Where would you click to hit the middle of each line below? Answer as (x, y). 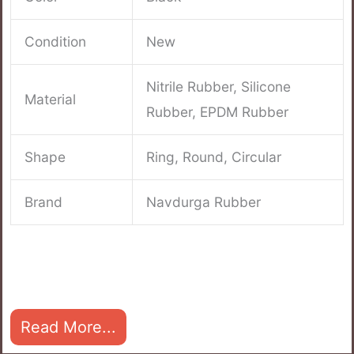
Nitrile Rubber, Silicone (219, 87)
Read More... (68, 327)
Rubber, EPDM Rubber (218, 112)
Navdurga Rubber (204, 202)
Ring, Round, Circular (214, 157)
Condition (56, 42)
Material (51, 100)
